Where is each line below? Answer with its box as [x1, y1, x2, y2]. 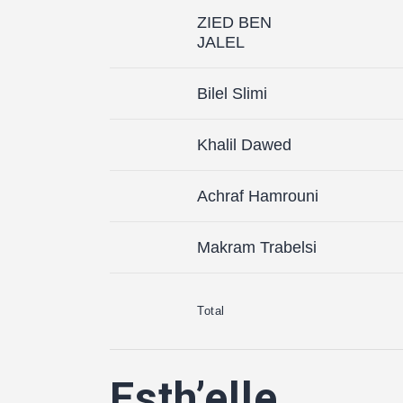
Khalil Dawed [197, 135, 291, 154]
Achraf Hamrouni [197, 186, 318, 205]
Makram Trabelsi [197, 237, 317, 256]
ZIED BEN [197, 13, 272, 31]
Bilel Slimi [197, 84, 267, 103]
